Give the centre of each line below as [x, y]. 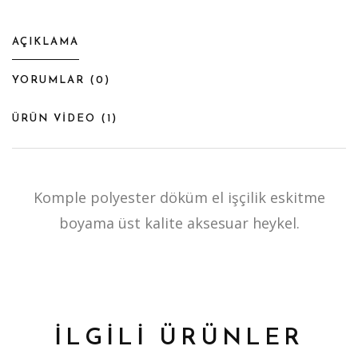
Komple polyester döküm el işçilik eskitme [179, 197]
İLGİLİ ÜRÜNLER [179, 338]
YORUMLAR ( [54, 80]
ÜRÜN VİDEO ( [60, 118]
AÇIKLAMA [46, 42]
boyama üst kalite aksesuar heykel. [179, 223]
